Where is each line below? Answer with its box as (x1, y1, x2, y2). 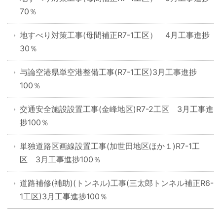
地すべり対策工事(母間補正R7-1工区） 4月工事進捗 (20, 30, 210, 40)
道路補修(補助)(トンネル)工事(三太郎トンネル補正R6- (20, 178, 214, 188)
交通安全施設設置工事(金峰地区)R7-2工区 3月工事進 (20, 104, 214, 114)
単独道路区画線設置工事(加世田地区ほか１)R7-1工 (20, 141, 200, 151)
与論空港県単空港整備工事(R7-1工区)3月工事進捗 (20, 67, 197, 77)
